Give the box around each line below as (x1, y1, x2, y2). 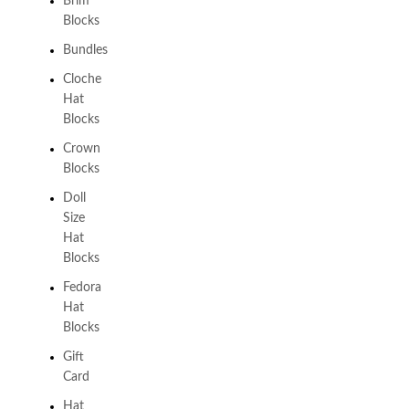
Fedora (62, 281, 101, 294)
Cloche (62, 73, 101, 86)
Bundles (62, 44, 108, 57)
